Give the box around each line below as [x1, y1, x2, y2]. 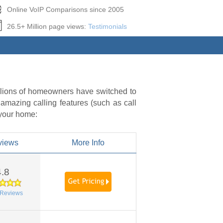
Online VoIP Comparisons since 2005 [6, 5, 124, 13]
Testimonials [88, 22, 127, 30]
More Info [72, 138, 105, 147]
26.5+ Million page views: [6, 22, 88, 30]
